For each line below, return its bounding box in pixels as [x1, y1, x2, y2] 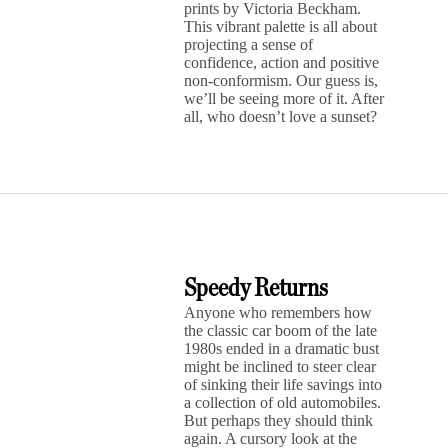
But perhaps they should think [184, 412, 374, 429]
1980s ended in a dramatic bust [184, 340, 380, 357]
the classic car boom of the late [184, 322, 378, 339]
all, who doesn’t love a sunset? [184, 108, 378, 125]
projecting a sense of [184, 36, 314, 53]
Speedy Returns [184, 276, 329, 301]
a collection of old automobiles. [184, 394, 382, 411]
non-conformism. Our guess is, [184, 72, 379, 89]
